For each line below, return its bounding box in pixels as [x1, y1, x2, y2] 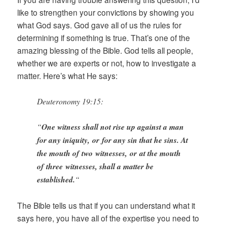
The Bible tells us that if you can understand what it [17, 199, 196, 211]
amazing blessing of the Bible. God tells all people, [17, 44, 194, 56]
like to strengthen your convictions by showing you [17, 6, 195, 18]
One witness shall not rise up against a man [42, 121, 184, 133]
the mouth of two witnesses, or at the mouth [37, 147, 181, 159]
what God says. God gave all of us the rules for [17, 19, 182, 30]
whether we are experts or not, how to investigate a [17, 57, 197, 68]
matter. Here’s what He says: [17, 69, 118, 81]
